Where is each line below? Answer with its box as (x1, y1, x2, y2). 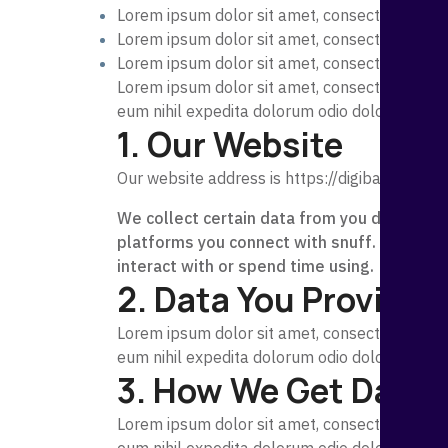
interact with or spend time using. (117, 256, 374, 276)
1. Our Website (117, 122, 343, 167)
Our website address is (117, 168, 281, 188)
